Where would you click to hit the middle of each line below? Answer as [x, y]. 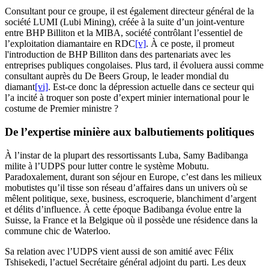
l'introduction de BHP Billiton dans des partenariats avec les [118, 55]
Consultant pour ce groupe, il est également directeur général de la [129, 11]
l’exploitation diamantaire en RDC [70, 44]
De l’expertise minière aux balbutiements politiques [129, 131]
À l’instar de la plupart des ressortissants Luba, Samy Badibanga [126, 155]
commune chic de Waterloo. [58, 231]
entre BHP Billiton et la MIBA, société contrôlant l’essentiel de [124, 33]
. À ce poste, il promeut [190, 44]
